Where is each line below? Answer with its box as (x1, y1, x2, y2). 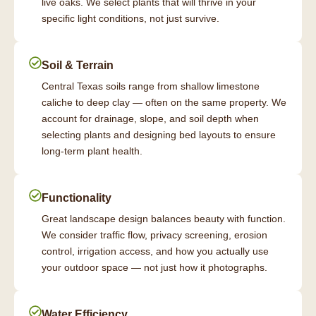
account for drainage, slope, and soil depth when (42, 113, 259, 125)
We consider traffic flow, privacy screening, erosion (42, 229, 267, 241)
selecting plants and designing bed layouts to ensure (42, 129, 276, 141)
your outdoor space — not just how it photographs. (42, 262, 267, 274)
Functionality (42, 192, 111, 205)
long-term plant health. (42, 145, 142, 157)
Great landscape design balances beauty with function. (42, 213, 286, 225)
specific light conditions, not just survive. (42, 13, 219, 25)
